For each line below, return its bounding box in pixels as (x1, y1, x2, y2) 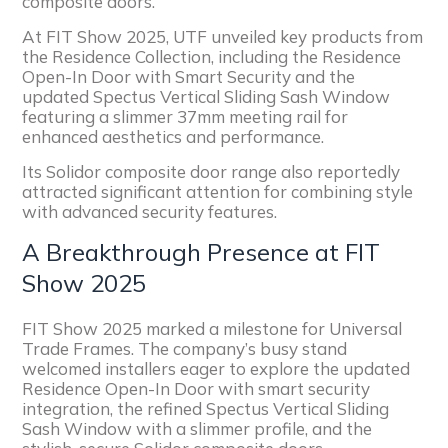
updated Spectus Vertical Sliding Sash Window (22, 85, 391, 107)
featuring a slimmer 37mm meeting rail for (22, 105, 349, 127)
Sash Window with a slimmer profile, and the (22, 417, 373, 439)
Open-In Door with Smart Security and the (22, 65, 356, 87)
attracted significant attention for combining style (22, 180, 414, 202)
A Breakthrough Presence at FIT (22, 236, 381, 267)
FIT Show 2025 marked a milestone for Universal (22, 317, 403, 339)
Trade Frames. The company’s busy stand (22, 337, 348, 359)
